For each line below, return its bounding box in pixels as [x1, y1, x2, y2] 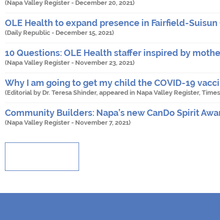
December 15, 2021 [55, 29, 112, 37]
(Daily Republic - [5, 29, 55, 37]
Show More [23, 152, 62, 161]
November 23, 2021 [75, 59, 133, 67]
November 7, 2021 [75, 119, 129, 127]
